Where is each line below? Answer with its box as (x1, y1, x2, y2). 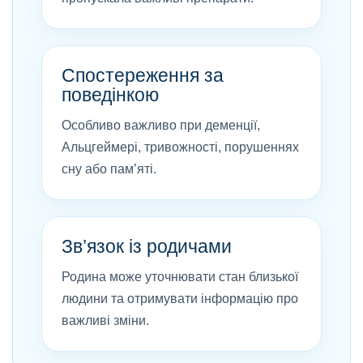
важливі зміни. (62, 314, 149, 327)
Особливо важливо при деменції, (62, 118, 260, 132)
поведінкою (62, 84, 159, 105)
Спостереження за (62, 65, 224, 86)
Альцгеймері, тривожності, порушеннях (62, 140, 299, 154)
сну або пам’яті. (62, 162, 156, 176)
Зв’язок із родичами (62, 236, 232, 257)
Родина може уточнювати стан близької (62, 270, 298, 284)
